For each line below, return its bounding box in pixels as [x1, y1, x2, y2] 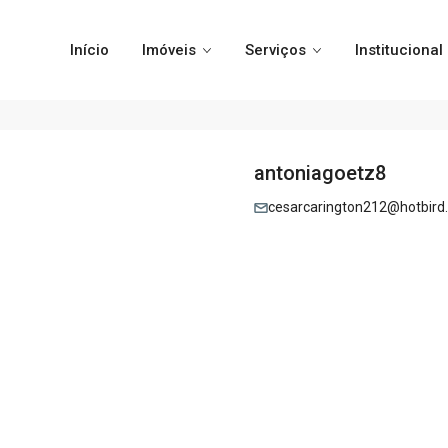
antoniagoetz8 [254, 161, 386, 185]
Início [69, 41, 109, 59]
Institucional [354, 41, 443, 59]
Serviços [244, 41, 306, 59]
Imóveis [141, 41, 196, 59]
